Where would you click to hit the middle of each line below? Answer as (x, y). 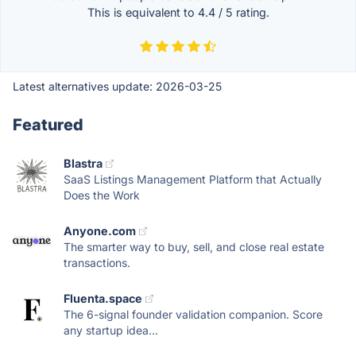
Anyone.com (100, 231)
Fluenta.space (103, 298)
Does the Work (102, 195)
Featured (48, 125)
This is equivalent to (142, 12)
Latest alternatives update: (84, 86)
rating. (251, 12)
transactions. (97, 263)
